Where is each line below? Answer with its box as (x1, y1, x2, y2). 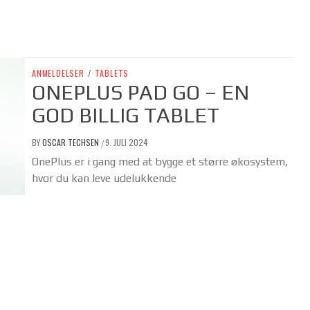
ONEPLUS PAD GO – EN (32, 80, 249, 105)
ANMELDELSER (32, 67, 84, 80)
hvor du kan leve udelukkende (32, 172, 176, 185)
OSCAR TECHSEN (42, 136, 101, 149)
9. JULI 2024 (105, 136, 148, 149)
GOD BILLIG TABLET (32, 103, 219, 128)
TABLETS (94, 67, 129, 80)
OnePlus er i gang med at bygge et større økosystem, (32, 155, 288, 169)
